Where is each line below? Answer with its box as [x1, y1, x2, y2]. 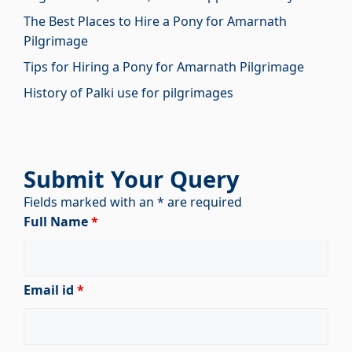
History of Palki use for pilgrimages [24, 84, 233, 101]
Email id [24, 281, 77, 299]
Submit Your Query [24, 163, 240, 194]
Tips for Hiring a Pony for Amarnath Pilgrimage [24, 58, 304, 75]
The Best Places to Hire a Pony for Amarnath [24, 13, 287, 30]
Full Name [24, 213, 91, 230]
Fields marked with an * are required [24, 193, 242, 211]
